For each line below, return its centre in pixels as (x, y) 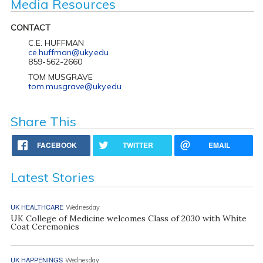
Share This (43, 121)
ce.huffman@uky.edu (68, 52)
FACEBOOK (57, 145)
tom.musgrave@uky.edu (75, 86)
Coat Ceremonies (45, 226)
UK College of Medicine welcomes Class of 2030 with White (128, 218)
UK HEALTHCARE (37, 206)
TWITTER (138, 145)
